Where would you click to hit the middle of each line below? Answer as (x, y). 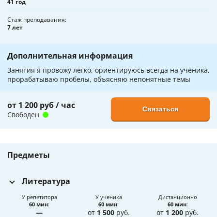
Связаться (160, 109)
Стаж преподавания (36, 20)
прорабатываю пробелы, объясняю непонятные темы (99, 79)
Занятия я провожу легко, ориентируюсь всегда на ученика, (108, 70)
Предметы (29, 155)
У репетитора (39, 197)
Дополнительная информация (70, 56)
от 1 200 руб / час (41, 105)
